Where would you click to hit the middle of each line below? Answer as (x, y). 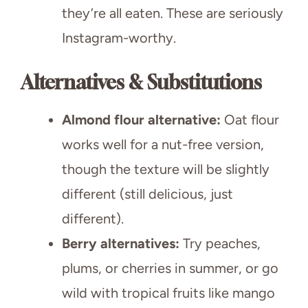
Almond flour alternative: (141, 119)
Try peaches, (220, 243)
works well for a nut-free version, (163, 144)
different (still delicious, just (147, 194)
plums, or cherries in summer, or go (170, 268)
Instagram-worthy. (119, 37)
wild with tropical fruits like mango (168, 293)
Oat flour (250, 119)
